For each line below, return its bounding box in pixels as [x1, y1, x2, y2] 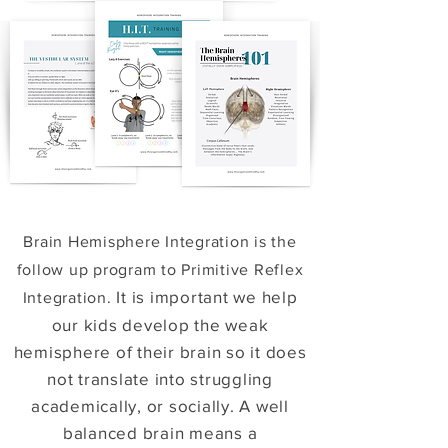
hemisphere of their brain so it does [13, 342, 307, 361]
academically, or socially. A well [31, 396, 289, 415]
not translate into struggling [47, 369, 273, 388]
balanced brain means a [62, 423, 258, 442]
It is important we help [111, 287, 298, 306]
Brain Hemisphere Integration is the [23, 233, 297, 250]
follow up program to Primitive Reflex [16, 261, 304, 278]
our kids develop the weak [51, 315, 269, 334]
